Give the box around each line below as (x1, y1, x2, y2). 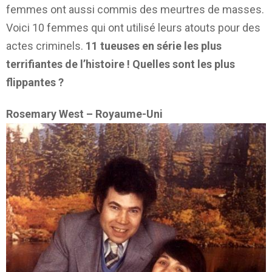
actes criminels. (6, 39, 86, 52)
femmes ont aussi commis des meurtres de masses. (6, 2, 264, 16)
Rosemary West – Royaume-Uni (6, 107, 163, 121)
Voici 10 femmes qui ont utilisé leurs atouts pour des (6, 21, 260, 34)
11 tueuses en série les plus (86, 39, 222, 52)
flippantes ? (6, 75, 64, 89)
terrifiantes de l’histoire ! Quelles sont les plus (6, 57, 235, 70)
